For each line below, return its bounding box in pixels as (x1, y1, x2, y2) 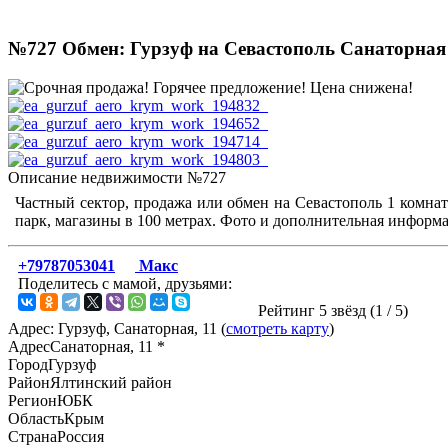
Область (8, 409, 64, 427)
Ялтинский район (50, 373, 172, 391)
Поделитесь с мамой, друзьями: (18, 274, 232, 292)
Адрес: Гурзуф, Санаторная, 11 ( (8, 319, 226, 337)
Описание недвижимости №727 (8, 168, 226, 186)
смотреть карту (226, 319, 329, 337)
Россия (57, 427, 104, 445)
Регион (8, 391, 57, 409)
